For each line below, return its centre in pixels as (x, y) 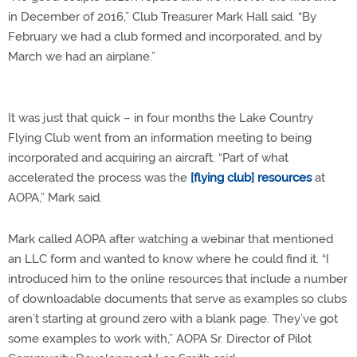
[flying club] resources (251, 178)
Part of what (255, 158)
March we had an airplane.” (82, 57)
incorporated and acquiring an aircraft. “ (115, 158)
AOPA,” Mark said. (55, 198)
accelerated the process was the (99, 178)
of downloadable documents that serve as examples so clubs (177, 299)
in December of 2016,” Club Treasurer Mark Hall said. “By (162, 17)
